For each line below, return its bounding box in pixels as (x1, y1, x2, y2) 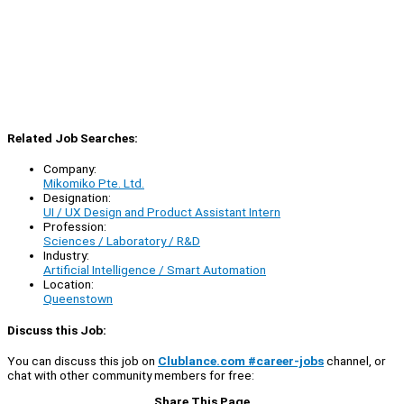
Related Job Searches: (7, 131, 138, 146)
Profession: (43, 219, 106, 234)
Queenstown (43, 291, 113, 307)
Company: (43, 161, 96, 177)
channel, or (324, 353, 386, 368)
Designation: (43, 190, 111, 206)
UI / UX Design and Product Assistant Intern (43, 205, 280, 220)
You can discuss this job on (7, 353, 158, 368)
